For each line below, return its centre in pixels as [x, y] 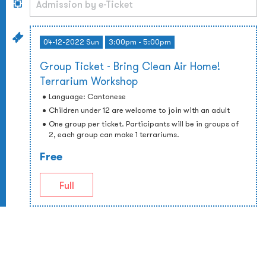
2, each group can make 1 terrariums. [114, 134]
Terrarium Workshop [89, 81]
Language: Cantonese [87, 96]
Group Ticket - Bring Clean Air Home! [130, 66]
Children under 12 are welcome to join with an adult [139, 110]
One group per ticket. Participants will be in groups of [144, 124]
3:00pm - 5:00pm [140, 42]
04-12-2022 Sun [71, 42]
